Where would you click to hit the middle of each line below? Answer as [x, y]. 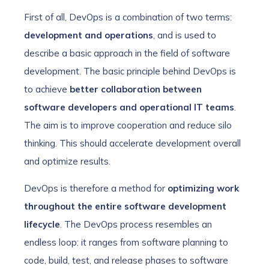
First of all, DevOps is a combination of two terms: [128, 17]
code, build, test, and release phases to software [126, 261]
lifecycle [42, 225]
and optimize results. [68, 162]
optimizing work [203, 189]
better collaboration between [136, 89]
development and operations [89, 35]
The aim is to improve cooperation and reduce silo [128, 125]
